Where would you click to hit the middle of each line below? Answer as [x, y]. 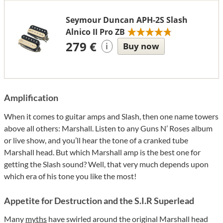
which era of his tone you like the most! [70, 176]
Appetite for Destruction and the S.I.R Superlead [99, 200]
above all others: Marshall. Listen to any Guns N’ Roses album [108, 128]
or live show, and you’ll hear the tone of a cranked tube [96, 140]
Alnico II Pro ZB [95, 32]
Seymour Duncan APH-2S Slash [126, 20]
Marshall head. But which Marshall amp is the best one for [102, 152]
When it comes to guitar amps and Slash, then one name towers [111, 116]
